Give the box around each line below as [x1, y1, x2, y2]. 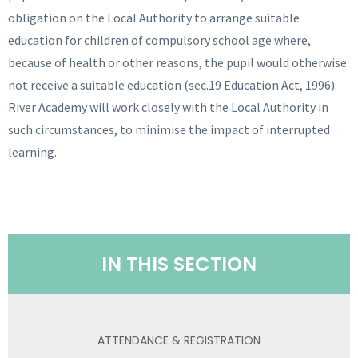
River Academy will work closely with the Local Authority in [8, 99, 328, 115]
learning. [8, 144, 57, 160]
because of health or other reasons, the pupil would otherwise [8, 54, 347, 70]
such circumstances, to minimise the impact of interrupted [8, 121, 330, 137]
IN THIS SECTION [101, 251, 257, 277]
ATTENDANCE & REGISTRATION [97, 332, 261, 348]
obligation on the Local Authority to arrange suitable [8, 10, 300, 26]
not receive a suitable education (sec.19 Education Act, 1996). [8, 77, 337, 93]
